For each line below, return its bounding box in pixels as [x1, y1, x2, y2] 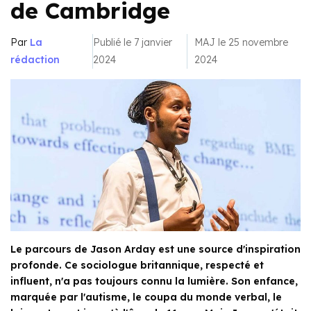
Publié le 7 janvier [92, 36, 172, 49]
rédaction [10, 53, 60, 66]
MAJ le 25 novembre [194, 36, 288, 49]
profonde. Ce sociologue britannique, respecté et [10, 259, 264, 272]
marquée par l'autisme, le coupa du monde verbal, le [10, 291, 282, 304]
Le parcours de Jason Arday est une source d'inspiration [10, 243, 301, 256]
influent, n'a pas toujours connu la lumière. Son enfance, [10, 275, 298, 288]
